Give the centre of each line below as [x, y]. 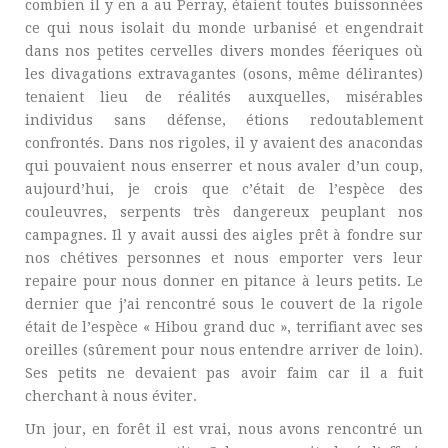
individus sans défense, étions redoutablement [224, 120]
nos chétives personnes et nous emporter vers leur [224, 258]
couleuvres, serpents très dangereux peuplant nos [224, 212]
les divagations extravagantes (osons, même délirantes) [224, 74]
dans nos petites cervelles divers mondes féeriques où [224, 51]
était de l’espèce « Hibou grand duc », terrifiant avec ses [224, 327]
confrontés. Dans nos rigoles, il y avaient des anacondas [224, 143]
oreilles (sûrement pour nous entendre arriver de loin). [224, 350]
